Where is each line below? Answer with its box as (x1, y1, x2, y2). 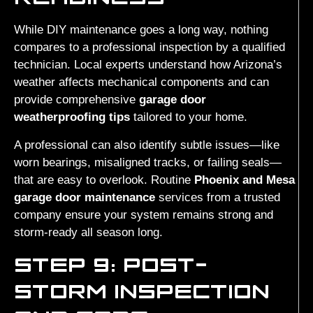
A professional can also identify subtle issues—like (14, 138, 279, 152)
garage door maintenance (14, 190, 155, 204)
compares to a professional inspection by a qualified (14, 41, 285, 54)
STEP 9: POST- (14, 249, 208, 278)
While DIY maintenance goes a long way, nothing (14, 23, 268, 37)
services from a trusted (155, 190, 280, 204)
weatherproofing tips (14, 110, 130, 124)
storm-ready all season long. (14, 225, 163, 239)
